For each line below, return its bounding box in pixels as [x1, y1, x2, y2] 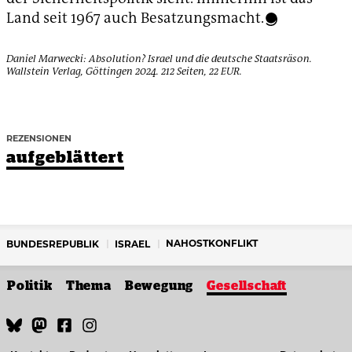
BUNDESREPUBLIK [6, 239, 99, 251]
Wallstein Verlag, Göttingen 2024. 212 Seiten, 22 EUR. [6, 64, 242, 79]
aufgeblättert [6, 147, 124, 167]
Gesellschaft [207, 278, 288, 293]
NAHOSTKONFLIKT [166, 237, 258, 249]
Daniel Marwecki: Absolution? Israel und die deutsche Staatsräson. [6, 52, 312, 66]
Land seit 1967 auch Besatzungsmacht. [6, 8, 264, 28]
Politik [7, 278, 53, 293]
